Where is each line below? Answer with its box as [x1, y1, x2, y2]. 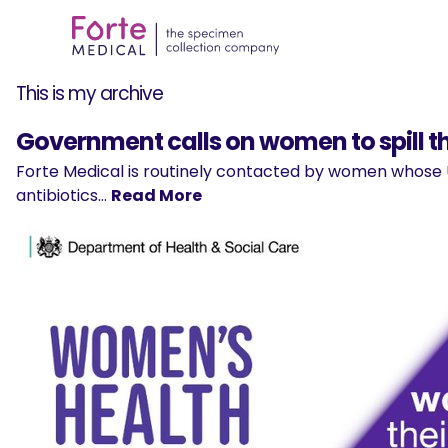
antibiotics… [16, 184, 111, 207]
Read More [111, 184, 202, 207]
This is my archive [16, 80, 163, 107]
